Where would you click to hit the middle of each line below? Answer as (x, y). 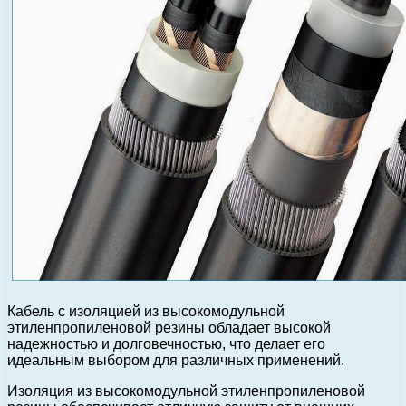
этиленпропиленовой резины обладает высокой (169, 327)
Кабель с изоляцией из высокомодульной (146, 311)
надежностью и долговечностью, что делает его (166, 343)
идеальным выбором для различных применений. (176, 360)
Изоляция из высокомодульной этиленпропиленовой (186, 391)
